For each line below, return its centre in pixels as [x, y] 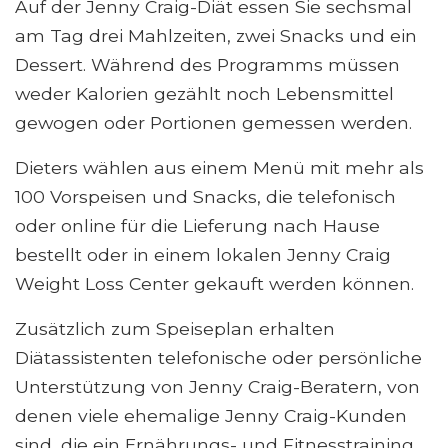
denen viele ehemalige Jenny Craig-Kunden [211, 416]
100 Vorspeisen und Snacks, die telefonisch [205, 197]
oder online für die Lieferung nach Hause [197, 226]
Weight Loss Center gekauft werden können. [214, 284]
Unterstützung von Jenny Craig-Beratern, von [217, 387]
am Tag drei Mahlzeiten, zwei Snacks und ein [216, 36]
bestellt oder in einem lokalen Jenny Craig [203, 255]
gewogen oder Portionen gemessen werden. [213, 123]
